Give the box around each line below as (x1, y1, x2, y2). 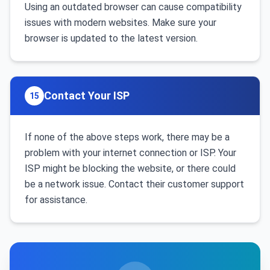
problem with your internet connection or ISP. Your (25, 147, 236, 159)
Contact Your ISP (44, 89, 130, 102)
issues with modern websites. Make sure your (25, 17, 216, 28)
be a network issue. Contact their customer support (25, 178, 244, 190)
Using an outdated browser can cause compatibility (25, 1, 242, 13)
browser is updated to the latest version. (25, 33, 198, 44)
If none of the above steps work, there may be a (25, 131, 230, 143)
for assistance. (25, 194, 87, 206)
